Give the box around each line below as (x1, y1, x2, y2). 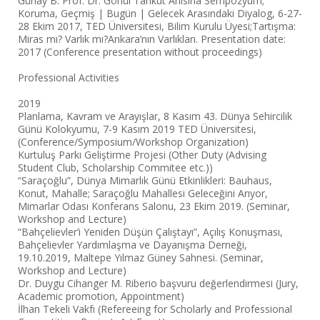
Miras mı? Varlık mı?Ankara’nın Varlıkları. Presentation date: (18, 32, 286, 46)
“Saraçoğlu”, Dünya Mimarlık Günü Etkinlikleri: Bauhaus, (18, 174, 272, 187)
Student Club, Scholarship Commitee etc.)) (18, 161, 213, 174)
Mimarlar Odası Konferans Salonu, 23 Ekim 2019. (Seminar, (18, 199, 290, 213)
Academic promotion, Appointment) (18, 289, 184, 303)
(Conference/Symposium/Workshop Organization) (18, 135, 249, 149)
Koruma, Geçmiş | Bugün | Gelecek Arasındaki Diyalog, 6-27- (18, 6, 302, 20)
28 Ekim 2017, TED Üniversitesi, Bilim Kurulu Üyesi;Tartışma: (18, 19, 296, 33)
